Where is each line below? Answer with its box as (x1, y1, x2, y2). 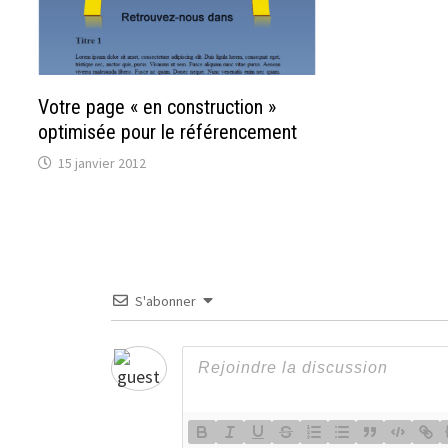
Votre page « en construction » (38, 94, 277, 119)
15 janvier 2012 (58, 153, 147, 172)
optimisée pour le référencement (38, 119, 298, 144)
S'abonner (134, 291, 196, 310)
